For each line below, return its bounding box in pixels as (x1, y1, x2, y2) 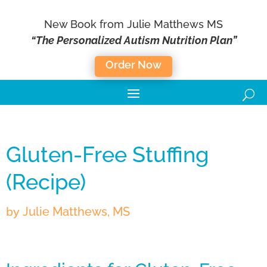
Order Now (105, 58, 162, 71)
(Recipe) (6, 169, 86, 195)
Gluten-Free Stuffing (6, 142, 209, 167)
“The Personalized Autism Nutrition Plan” (30, 34, 237, 46)
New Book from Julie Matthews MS (44, 18, 223, 30)
